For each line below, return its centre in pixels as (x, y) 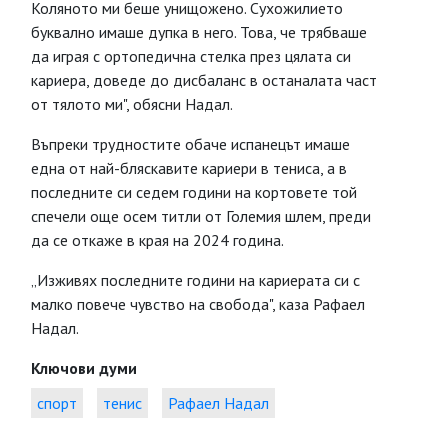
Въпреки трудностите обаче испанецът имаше (190, 144)
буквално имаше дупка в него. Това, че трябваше (199, 32)
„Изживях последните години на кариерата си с (195, 280)
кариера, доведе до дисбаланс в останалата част (204, 80)
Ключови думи (84, 368)
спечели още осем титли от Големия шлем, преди (201, 216)
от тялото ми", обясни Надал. (132, 104)
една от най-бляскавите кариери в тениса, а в (189, 168)
